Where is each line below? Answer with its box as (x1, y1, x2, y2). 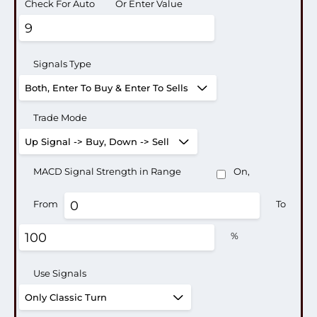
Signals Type (33, 58, 91, 69)
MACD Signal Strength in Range (33, 166, 181, 177)
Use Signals (33, 267, 86, 279)
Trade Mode (33, 112, 87, 123)
